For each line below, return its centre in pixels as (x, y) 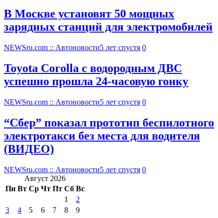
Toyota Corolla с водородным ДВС (93, 68)
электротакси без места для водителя (102, 136)
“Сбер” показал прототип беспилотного (109, 122)
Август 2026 (45, 178)
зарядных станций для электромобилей (108, 27)
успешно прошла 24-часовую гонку (96, 82)
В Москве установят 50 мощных (89, 14)
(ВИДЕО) (29, 149)
